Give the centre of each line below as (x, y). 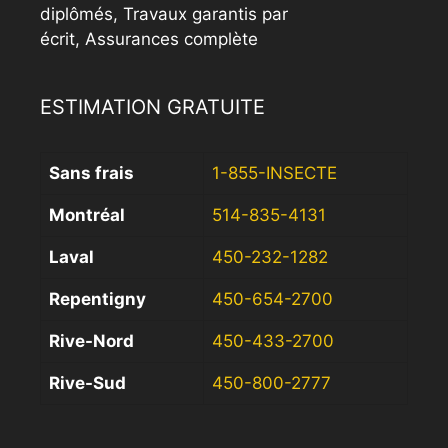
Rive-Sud (87, 383)
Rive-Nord (91, 341)
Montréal (87, 215)
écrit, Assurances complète (149, 39)
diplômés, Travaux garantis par (164, 14)
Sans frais (91, 173)
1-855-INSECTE (274, 173)
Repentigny (97, 299)
